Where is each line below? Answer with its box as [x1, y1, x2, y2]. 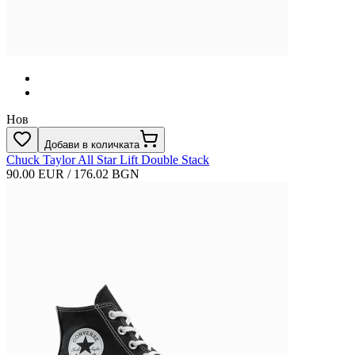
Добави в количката [44, 138, 139, 151]
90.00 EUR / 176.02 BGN [6, 166, 139, 181]
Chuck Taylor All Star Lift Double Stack [6, 152, 209, 166]
